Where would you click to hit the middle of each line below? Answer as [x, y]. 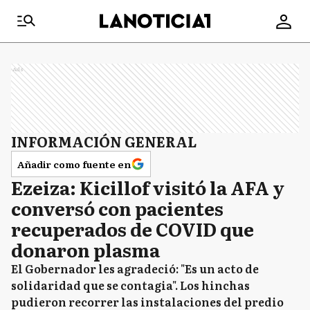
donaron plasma [85, 249]
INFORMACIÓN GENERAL [104, 141]
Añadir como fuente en [74, 164]
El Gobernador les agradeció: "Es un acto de [135, 268]
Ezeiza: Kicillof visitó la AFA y [148, 187]
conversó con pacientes [117, 208]
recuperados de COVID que [133, 229]
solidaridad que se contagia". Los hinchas [130, 285]
